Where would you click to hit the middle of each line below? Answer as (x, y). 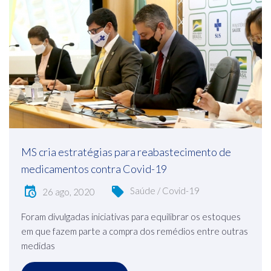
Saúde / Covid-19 (165, 190)
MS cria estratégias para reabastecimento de (126, 152)
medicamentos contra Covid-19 (94, 168)
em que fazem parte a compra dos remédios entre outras (135, 231)
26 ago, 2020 (69, 191)
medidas (38, 245)
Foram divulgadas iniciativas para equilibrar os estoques (131, 216)
